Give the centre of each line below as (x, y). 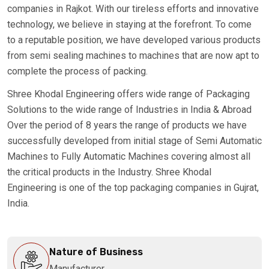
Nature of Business (96, 252)
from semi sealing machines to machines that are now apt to (133, 56)
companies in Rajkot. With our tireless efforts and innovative (133, 9)
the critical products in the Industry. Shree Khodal (109, 172)
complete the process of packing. (77, 71)
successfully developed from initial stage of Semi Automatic (134, 141)
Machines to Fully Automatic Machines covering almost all (129, 157)
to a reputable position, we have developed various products (134, 40)
